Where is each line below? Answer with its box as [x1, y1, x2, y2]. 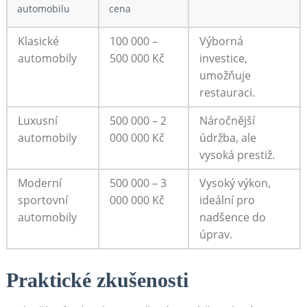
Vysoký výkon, [199, 175, 271, 191]
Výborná [199, 34, 243, 49]
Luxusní [17, 113, 58, 129]
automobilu [16, 2, 70, 16]
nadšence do [199, 210, 266, 225]
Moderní [17, 175, 62, 191]
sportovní [17, 193, 68, 208]
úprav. [199, 227, 232, 243]
